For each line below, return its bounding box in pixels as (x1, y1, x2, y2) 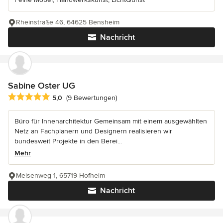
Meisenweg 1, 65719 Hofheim (16, 171, 105, 180)
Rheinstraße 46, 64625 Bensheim (16, 17, 119, 26)
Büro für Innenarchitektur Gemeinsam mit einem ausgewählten (14, 116, 207, 125)
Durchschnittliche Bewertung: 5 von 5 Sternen (7, 92, 168, 102)
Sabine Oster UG (8, 80, 75, 91)
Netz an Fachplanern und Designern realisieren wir (14, 126, 172, 135)
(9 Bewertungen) (66, 93, 117, 102)
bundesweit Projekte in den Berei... (14, 136, 122, 145)
